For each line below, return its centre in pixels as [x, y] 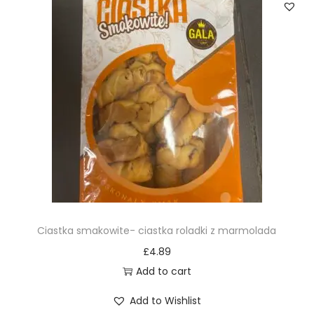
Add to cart [163, 272]
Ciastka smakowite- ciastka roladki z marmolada [157, 231]
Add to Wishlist [166, 301]
